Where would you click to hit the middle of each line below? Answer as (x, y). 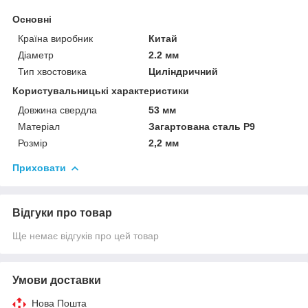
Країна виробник (55, 38)
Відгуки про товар (62, 212)
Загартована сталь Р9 (202, 126)
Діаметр (36, 55)
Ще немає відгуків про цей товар (86, 235)
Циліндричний (184, 71)
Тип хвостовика (52, 71)
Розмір (33, 143)
